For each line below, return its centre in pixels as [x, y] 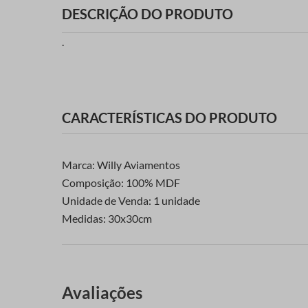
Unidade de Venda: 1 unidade [131, 201]
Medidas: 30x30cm [107, 219]
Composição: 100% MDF [121, 183]
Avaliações [102, 293]
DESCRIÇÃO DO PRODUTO [147, 14]
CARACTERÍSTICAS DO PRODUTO [169, 118]
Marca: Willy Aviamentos [121, 165]
